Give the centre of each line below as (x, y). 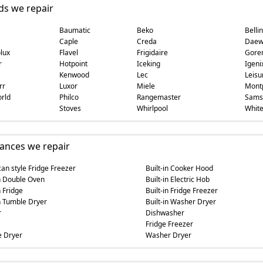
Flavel (68, 53)
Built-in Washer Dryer (181, 202)
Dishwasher (165, 213)
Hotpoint (73, 64)
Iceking (148, 64)
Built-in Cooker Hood (179, 168)
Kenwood (74, 75)
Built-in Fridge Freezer (181, 190)
